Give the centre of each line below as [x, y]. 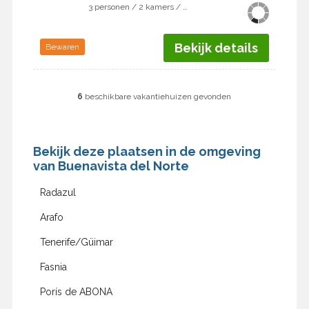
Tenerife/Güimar [76, 242]
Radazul [58, 193]
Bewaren [62, 47]
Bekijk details [217, 48]
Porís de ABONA [76, 292]
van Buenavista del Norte [111, 166]
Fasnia [53, 267]
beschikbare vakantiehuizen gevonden [157, 97]
